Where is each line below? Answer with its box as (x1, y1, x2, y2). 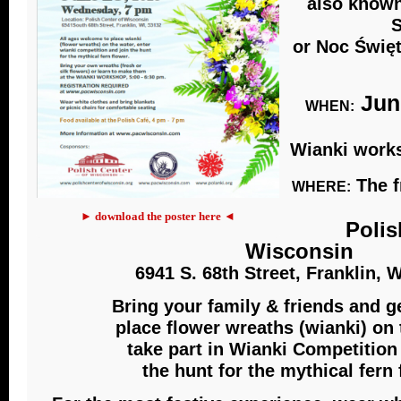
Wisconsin (245, 238, 354, 263)
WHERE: (292, 178, 351, 194)
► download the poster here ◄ (81, 209, 235, 223)
